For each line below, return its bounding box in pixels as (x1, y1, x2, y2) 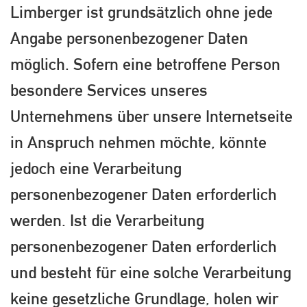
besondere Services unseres (10, 80, 208, 100)
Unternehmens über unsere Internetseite (10, 106, 293, 126)
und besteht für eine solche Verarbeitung (10, 262, 291, 282)
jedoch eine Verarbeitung (10, 158, 182, 178)
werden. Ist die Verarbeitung (10, 210, 204, 230)
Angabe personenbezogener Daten (10, 28, 248, 48)
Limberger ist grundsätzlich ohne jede (10, 2, 273, 22)
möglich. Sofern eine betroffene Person (10, 54, 280, 74)
